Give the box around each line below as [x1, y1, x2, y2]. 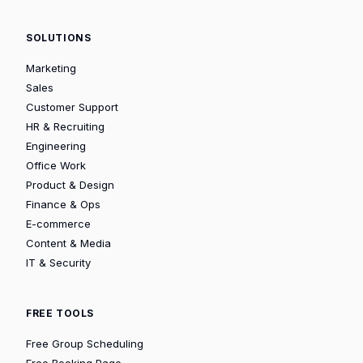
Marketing [26, 61, 76, 75]
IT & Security [26, 255, 91, 269]
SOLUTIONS [26, 31, 92, 44]
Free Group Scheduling [26, 336, 143, 350]
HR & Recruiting [26, 119, 105, 133]
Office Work [26, 158, 86, 172]
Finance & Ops [26, 197, 100, 211]
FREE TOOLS [26, 306, 94, 319]
